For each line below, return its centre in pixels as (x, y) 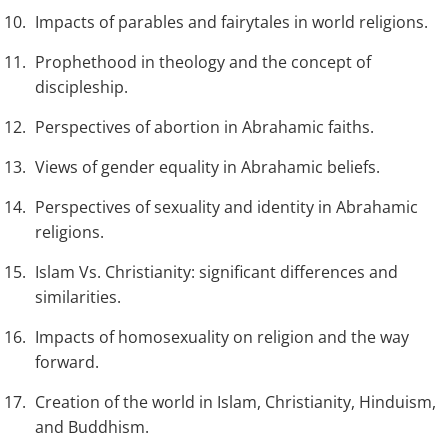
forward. (67, 362)
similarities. (78, 297)
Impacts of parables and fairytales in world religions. (231, 22)
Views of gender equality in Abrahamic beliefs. (207, 167)
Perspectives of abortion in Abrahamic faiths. (204, 127)
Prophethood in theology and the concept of (203, 62)
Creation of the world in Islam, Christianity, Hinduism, (235, 402)
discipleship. (81, 87)
